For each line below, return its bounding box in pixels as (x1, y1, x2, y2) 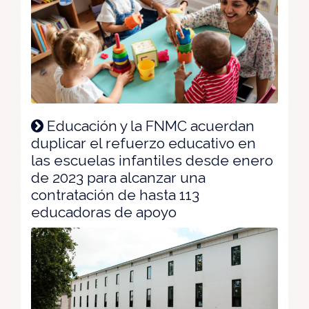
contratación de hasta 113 (31, 186, 199, 203)
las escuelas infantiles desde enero (31, 151, 273, 169)
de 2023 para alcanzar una (31, 168, 206, 186)
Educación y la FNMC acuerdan (43, 117, 255, 134)
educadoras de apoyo (31, 203, 177, 221)
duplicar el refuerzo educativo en (31, 134, 256, 152)
